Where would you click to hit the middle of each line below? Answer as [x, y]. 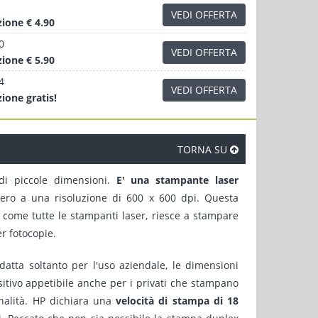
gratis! [40, 98]
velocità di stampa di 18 [177, 301]
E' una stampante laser [177, 180]
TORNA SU [204, 149]
